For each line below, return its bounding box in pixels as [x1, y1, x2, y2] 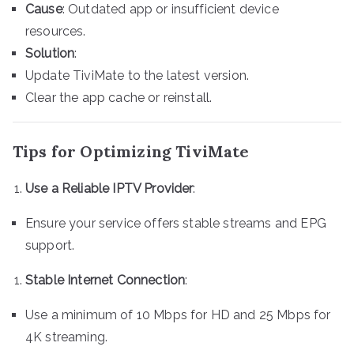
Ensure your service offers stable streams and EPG [25, 215, 326, 231]
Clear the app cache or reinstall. [25, 89, 213, 105]
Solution [25, 45, 75, 61]
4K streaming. [25, 329, 108, 345]
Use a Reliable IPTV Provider [25, 180, 194, 196]
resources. [25, 23, 86, 39]
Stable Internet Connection [25, 272, 186, 288]
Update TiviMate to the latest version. [25, 67, 250, 83]
